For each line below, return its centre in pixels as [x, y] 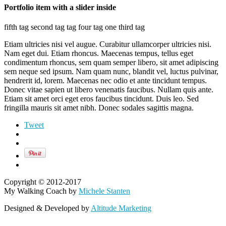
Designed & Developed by [47, 208]
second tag [48, 27]
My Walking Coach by [41, 191]
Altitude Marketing [121, 208]
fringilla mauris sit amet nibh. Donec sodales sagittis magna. [99, 108]
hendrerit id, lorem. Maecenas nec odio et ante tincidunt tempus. [105, 81]
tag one [105, 27]
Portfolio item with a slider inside [60, 7]
